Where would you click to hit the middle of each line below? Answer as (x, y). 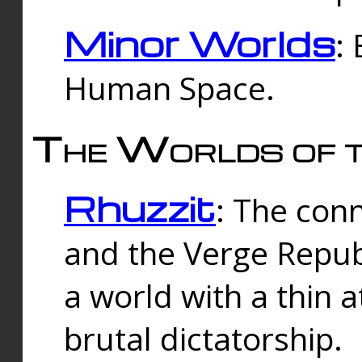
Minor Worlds (200, 43)
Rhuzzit (140, 208)
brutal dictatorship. (203, 339)
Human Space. (169, 87)
